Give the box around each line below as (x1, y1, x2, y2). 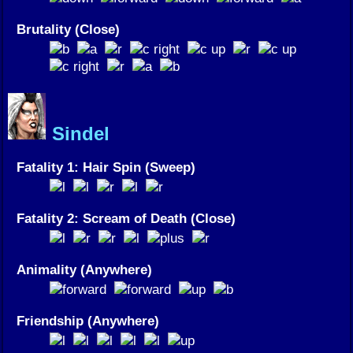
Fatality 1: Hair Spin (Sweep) (17, 159, 195, 176)
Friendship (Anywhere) (17, 313, 159, 329)
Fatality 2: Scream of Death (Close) (17, 210, 236, 227)
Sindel (46, 123, 110, 145)
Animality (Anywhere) (17, 262, 152, 278)
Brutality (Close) (17, 21, 120, 38)
